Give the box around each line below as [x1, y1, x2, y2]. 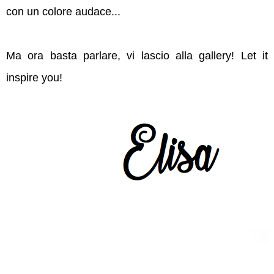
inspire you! [6, 72, 62, 84]
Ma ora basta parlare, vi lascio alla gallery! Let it [6, 50, 268, 62]
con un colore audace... [6, 6, 120, 18]
